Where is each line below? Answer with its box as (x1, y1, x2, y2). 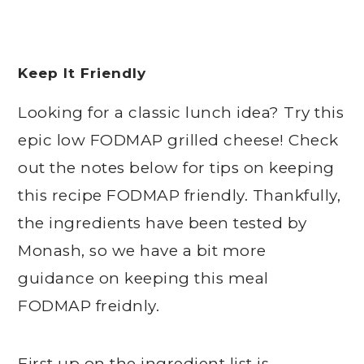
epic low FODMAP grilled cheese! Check (18, 131, 339, 149)
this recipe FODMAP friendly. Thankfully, (18, 186, 341, 205)
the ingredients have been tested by (18, 214, 307, 232)
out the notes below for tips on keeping (18, 158, 335, 177)
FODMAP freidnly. (18, 297, 160, 315)
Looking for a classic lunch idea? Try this (18, 103, 344, 122)
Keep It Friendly (18, 65, 147, 81)
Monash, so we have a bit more (18, 241, 266, 260)
